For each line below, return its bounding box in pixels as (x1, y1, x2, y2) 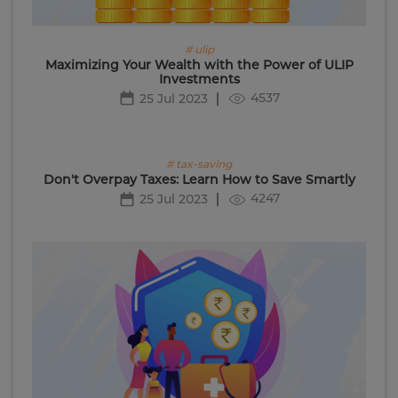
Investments (158, 71, 240, 88)
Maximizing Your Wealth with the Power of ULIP (44, 57, 354, 74)
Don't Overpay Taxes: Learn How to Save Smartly (43, 171, 355, 188)
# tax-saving (166, 157, 232, 171)
